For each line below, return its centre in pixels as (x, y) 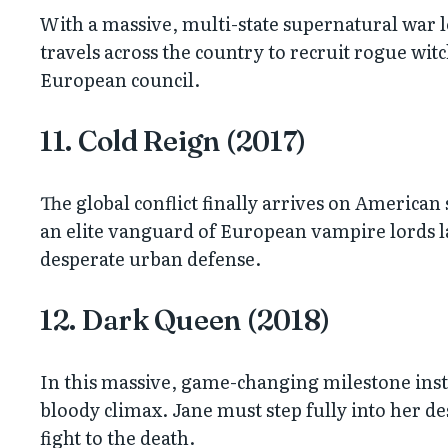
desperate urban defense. (150, 258)
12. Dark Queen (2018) (185, 319)
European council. (120, 79)
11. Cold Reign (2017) (173, 140)
